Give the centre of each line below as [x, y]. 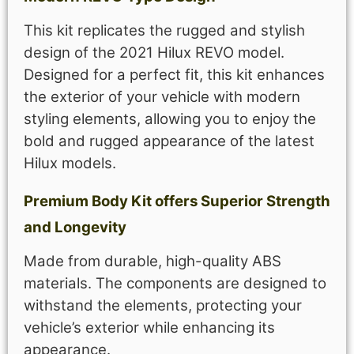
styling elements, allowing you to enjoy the [170, 119]
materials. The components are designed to [175, 284]
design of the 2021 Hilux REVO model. [154, 52]
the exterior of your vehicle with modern [162, 96]
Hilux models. [70, 163]
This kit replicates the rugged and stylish [164, 30]
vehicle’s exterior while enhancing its [149, 328]
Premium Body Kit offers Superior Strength [177, 201]
